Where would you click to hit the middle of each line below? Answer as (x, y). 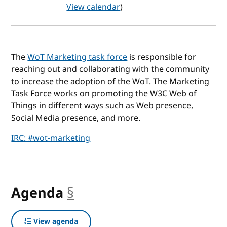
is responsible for (162, 57)
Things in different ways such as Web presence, (102, 106)
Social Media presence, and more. (76, 118)
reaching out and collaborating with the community (110, 69)
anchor (97, 193)
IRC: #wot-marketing (51, 138)
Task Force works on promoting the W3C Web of (104, 93)
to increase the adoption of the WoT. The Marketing (110, 81)
